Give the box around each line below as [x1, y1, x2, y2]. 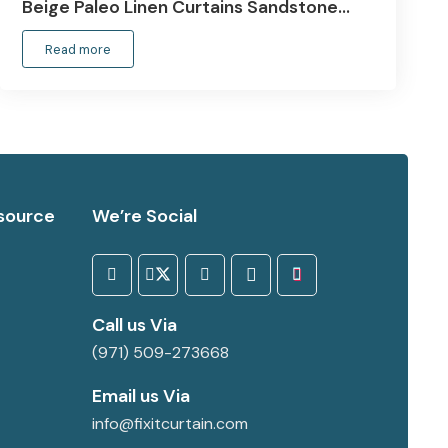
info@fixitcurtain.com [91, 413, 248, 435]
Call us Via [91, 313, 177, 338]
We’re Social [91, 204, 197, 229]
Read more [44, 40, 111, 58]
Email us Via [91, 384, 190, 409]
